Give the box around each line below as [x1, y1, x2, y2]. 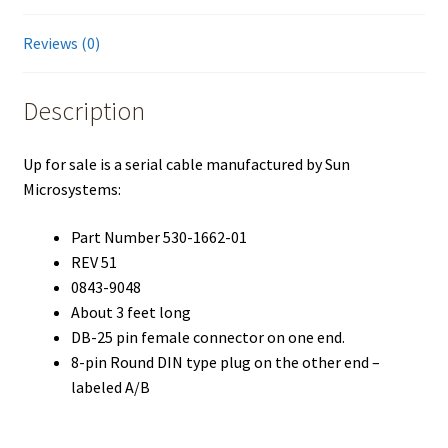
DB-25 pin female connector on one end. [70, 327, 345, 348]
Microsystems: [22, 179, 121, 200]
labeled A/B [70, 377, 150, 398]
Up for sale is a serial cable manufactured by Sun [22, 154, 350, 175]
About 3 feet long [70, 302, 191, 323]
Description [22, 94, 145, 127]
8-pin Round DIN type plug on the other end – [70, 352, 380, 373]
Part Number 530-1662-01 [70, 227, 247, 248]
